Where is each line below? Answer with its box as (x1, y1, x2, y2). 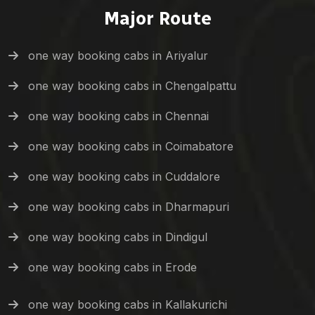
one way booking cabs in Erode (28, 260, 197, 275)
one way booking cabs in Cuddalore (28, 169, 220, 184)
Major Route (103, 7, 212, 30)
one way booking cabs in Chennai (28, 109, 209, 124)
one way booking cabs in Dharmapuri (28, 200, 229, 214)
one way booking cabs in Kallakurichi (28, 297, 227, 312)
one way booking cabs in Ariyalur (28, 49, 208, 63)
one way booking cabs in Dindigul (28, 230, 207, 245)
